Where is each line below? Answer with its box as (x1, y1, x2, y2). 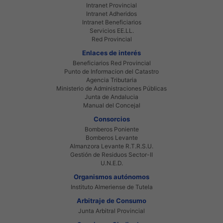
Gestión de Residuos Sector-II (70, 150, 153, 158)
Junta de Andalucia (85, 93, 138, 101)
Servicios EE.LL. (89, 26, 134, 34)
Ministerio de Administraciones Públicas (56, 84, 167, 92)
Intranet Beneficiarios (82, 18, 141, 26)
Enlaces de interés (82, 48, 141, 57)
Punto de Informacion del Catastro (64, 67, 159, 75)
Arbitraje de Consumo (77, 196, 146, 205)
